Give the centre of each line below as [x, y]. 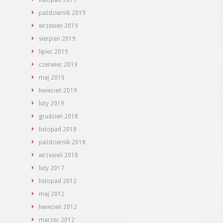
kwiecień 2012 [58, 207]
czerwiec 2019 [58, 65]
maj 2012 [52, 194]
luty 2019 [52, 104]
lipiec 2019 [54, 52]
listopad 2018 [58, 129]
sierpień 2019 [57, 39]
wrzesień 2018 [58, 155]
